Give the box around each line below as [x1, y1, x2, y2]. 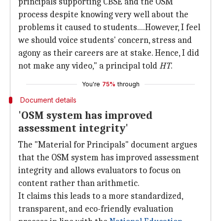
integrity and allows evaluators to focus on [18, 165, 181, 176]
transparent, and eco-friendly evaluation [18, 204, 173, 214]
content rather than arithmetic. [18, 178, 140, 188]
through [117, 80, 140, 88]
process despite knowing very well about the [18, 9, 188, 20]
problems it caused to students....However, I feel [18, 22, 200, 33]
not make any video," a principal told [18, 61, 159, 71]
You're [81, 80, 100, 88]
